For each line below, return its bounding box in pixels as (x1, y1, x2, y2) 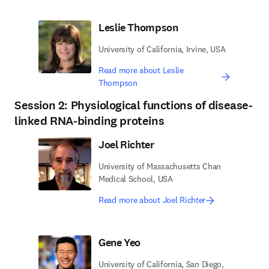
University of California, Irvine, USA (98, 44, 226, 55)
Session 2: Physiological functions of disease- (14, 97, 253, 113)
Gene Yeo (98, 235, 141, 250)
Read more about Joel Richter (98, 195, 206, 205)
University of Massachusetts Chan (98, 161, 222, 172)
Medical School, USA (98, 174, 173, 184)
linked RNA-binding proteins (14, 113, 165, 129)
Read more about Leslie (98, 65, 184, 76)
